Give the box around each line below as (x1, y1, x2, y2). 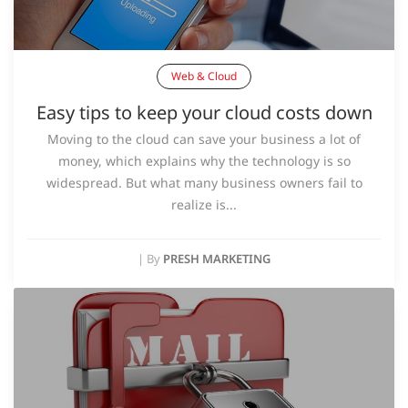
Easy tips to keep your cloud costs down (36, 100, 372, 126)
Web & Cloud (171, 68, 237, 85)
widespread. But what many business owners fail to (46, 174, 362, 192)
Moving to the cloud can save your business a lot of (47, 130, 361, 148)
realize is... (171, 196, 237, 214)
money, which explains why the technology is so (57, 152, 351, 170)
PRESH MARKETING (163, 250, 270, 268)
